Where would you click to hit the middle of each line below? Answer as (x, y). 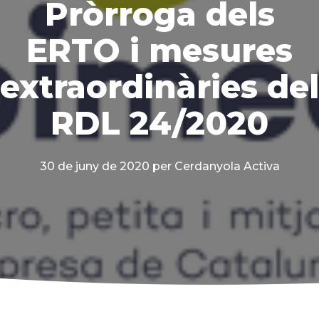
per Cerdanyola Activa (216, 167)
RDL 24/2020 (159, 123)
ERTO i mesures (159, 51)
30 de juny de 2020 (94, 167)
